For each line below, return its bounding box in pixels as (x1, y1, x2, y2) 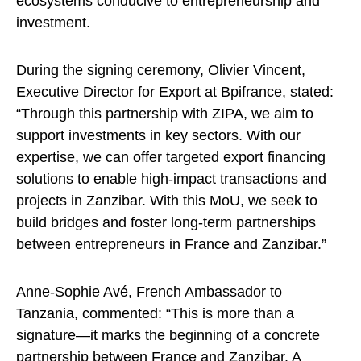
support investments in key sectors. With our (16, 127, 301, 144)
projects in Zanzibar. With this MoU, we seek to (16, 193, 317, 210)
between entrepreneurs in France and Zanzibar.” (16, 236, 326, 253)
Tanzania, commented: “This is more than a (16, 305, 294, 322)
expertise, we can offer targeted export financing (16, 149, 326, 166)
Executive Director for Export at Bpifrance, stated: (16, 84, 334, 101)
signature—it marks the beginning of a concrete (16, 327, 320, 344)
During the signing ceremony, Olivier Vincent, (16, 62, 305, 79)
